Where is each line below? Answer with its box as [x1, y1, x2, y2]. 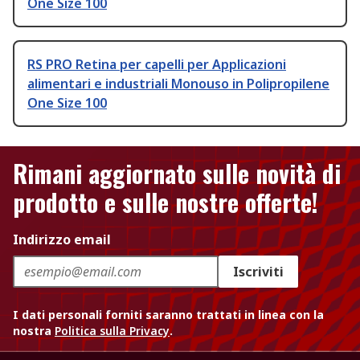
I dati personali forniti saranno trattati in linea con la [13, 307, 324, 323]
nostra [13, 323, 55, 339]
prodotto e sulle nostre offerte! [13, 184, 318, 221]
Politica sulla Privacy [55, 323, 170, 339]
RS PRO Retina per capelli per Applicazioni [27, 55, 286, 74]
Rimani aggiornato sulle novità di [13, 155, 341, 192]
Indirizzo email [13, 231, 111, 249]
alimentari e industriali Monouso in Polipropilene [27, 75, 329, 93]
